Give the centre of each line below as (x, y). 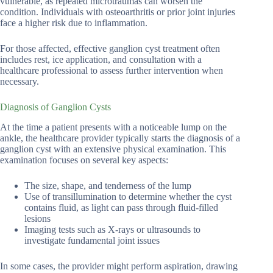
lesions (37, 218)
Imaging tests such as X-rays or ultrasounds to (112, 229)
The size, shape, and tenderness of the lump (108, 185)
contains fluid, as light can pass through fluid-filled (121, 207)
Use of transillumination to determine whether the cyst (128, 196)
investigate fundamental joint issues (92, 240)
